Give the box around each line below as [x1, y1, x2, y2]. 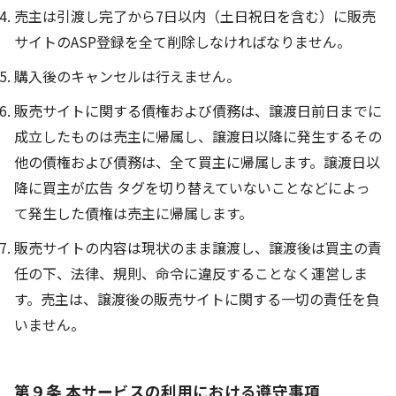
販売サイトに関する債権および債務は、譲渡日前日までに [14, 99, 382, 121]
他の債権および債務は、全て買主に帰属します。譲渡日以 [14, 150, 380, 172]
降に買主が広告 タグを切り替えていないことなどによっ [14, 176, 370, 198]
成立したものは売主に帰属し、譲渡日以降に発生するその [14, 125, 382, 147]
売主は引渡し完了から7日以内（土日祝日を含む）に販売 [14, 4, 376, 27]
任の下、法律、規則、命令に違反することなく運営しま [14, 262, 368, 284]
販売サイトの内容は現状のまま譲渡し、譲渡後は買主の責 [14, 236, 382, 258]
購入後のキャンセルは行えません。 [14, 65, 240, 87]
